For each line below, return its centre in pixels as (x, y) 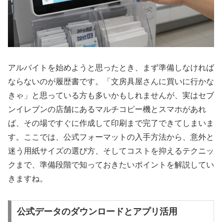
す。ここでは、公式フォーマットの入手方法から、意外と (111, 137)
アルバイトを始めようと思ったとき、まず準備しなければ (111, 68)
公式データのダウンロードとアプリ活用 (97, 211)
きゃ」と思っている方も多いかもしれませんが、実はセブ (111, 96)
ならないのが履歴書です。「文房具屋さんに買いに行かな (111, 82)
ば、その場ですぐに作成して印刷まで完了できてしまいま (111, 123)
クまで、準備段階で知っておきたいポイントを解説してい (111, 165)
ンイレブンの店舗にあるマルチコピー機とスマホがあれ (107, 110)
